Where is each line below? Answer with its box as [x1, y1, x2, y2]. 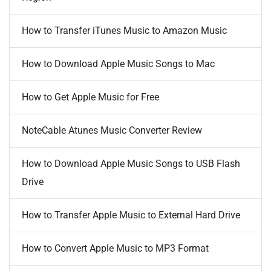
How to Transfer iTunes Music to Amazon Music [22, 24, 227, 36]
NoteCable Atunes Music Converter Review [22, 124, 202, 136]
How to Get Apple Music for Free [22, 91, 159, 103]
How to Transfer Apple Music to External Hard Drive [22, 209, 240, 221]
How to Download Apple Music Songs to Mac [22, 57, 215, 70]
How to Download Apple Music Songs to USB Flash [22, 157, 240, 169]
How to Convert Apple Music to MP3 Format [22, 242, 209, 254]
